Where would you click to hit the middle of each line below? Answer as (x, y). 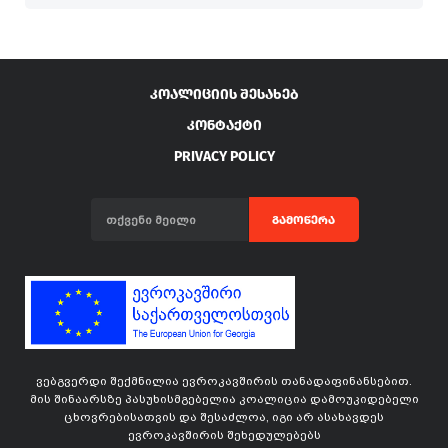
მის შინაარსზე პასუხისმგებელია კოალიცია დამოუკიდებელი (224, 399)
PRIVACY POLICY (224, 157)
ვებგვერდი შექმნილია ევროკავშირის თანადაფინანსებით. (224, 381)
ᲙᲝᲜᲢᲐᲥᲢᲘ (224, 126)
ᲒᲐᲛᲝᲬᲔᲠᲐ (303, 219)
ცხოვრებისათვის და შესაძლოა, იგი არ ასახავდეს (224, 417)
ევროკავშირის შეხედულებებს (224, 435)
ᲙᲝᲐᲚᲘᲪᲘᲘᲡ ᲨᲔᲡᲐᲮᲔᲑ (224, 95)
